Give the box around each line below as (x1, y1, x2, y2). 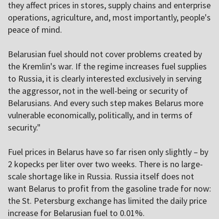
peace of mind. (8, 24, 62, 36)
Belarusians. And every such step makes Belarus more (8, 97, 203, 109)
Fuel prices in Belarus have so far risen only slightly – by (8, 146, 208, 158)
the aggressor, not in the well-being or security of (8, 85, 188, 97)
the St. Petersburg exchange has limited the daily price (8, 195, 207, 207)
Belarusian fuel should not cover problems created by (8, 48, 202, 60)
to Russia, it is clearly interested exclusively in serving (8, 73, 202, 85)
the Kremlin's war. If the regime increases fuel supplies (8, 61, 207, 72)
